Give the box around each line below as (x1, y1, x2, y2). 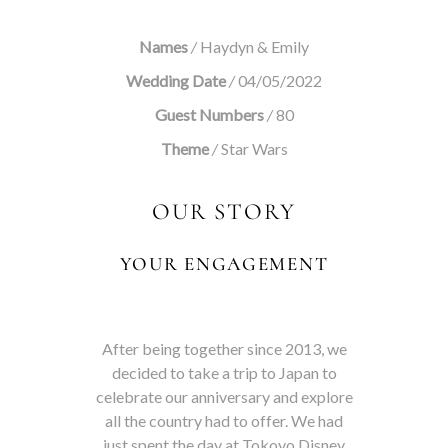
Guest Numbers (154, 105, 264, 124)
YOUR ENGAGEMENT (119, 252, 329, 275)
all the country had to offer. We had (105, 411, 343, 430)
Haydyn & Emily (197, 37, 309, 56)
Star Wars (217, 139, 288, 158)
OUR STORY (151, 198, 297, 226)
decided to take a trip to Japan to (111, 363, 337, 382)
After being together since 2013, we (101, 339, 347, 358)
